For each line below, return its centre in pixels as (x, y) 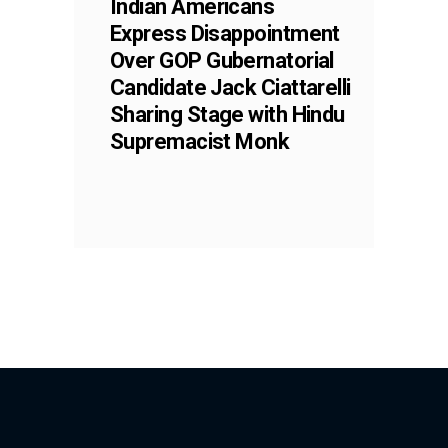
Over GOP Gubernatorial (222, 60)
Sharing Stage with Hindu (227, 114)
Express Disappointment (225, 33)
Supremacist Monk (200, 141)
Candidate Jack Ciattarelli (230, 87)
